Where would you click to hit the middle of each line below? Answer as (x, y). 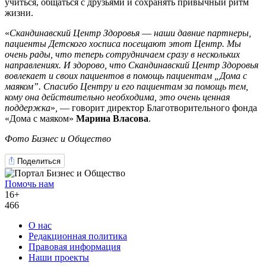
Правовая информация (75, 247)
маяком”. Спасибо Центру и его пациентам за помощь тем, (126, 86)
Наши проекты (59, 258)
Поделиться (39, 161)
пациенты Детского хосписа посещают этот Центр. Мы (123, 43)
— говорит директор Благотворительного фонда (159, 107)
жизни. (19, 12)
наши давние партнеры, (201, 33)
